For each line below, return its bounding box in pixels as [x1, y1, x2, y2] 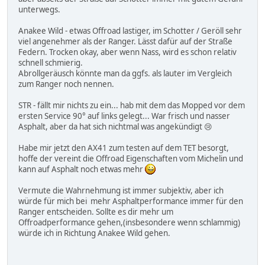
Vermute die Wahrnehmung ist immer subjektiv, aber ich [18, 185, 224, 196]
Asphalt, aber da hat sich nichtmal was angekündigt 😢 [18, 121, 212, 132]
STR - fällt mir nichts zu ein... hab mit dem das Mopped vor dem [18, 99, 245, 111]
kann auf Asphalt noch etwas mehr [18, 163, 145, 174]
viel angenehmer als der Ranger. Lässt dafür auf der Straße [18, 35, 232, 47]
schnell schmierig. [18, 57, 83, 68]
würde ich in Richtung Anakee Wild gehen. [18, 227, 170, 238]
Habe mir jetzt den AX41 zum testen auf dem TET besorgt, [18, 142, 229, 153]
